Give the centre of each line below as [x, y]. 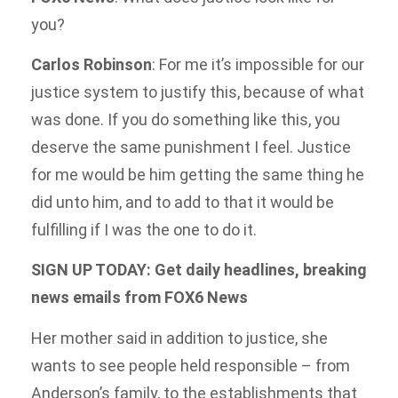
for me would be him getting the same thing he [198, 175]
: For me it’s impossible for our [258, 65]
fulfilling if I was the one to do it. [144, 230]
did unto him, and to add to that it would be [183, 203]
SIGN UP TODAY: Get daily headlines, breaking [199, 270]
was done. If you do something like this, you [186, 120]
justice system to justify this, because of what [198, 92]
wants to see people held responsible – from [191, 365]
